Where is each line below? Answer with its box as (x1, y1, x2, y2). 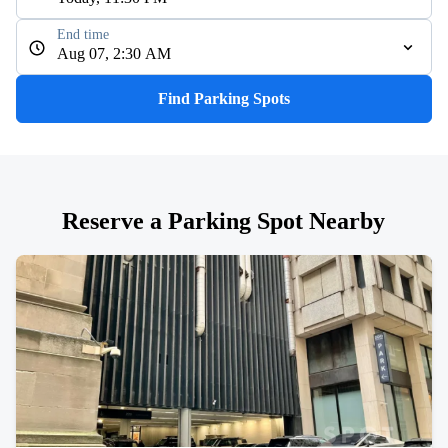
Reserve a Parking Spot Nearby (62, 208, 386, 234)
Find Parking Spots (157, 90, 290, 107)
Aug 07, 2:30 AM (57, 45, 171, 62)
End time (57, 27, 109, 42)
